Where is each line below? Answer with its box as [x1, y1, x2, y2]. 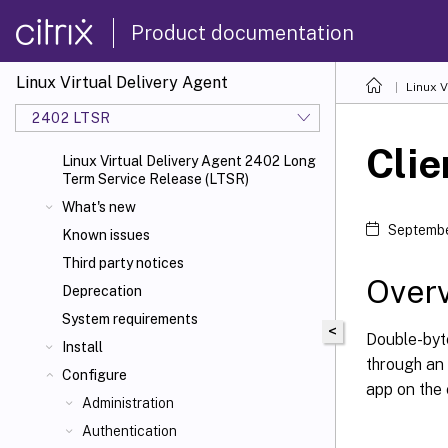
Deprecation [62, 283, 142, 299]
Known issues [62, 227, 150, 243]
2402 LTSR [32, 109, 111, 126]
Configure [62, 367, 127, 383]
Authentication [82, 423, 177, 439]
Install [62, 339, 103, 355]
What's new [62, 199, 136, 215]
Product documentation [131, 20, 354, 45]
